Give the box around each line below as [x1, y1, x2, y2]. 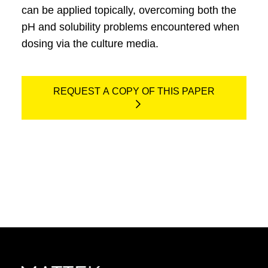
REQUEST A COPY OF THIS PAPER [53, 86, 215, 96]
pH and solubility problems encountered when [21, 21, 239, 33]
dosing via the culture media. [21, 38, 159, 50]
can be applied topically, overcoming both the [21, 4, 236, 16]
